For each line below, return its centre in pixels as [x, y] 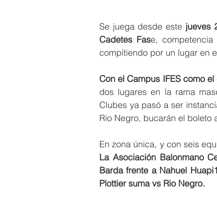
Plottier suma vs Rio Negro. [153, 183]
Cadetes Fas [125, 39]
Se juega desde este [141, 26]
